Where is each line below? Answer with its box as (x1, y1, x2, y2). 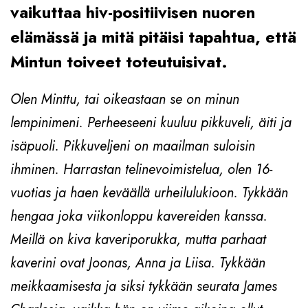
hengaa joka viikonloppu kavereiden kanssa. (10, 206, 267, 226)
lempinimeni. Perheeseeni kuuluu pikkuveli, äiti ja (10, 112, 291, 133)
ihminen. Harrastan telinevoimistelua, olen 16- (10, 159, 272, 179)
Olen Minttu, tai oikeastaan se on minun (10, 89, 239, 109)
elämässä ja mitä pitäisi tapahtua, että (10, 25, 296, 49)
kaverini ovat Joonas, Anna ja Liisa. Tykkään (10, 252, 265, 273)
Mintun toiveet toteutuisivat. (10, 49, 228, 74)
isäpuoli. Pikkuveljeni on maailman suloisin (10, 135, 255, 156)
